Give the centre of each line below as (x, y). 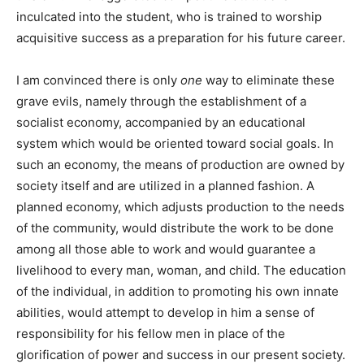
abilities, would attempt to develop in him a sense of (165, 312)
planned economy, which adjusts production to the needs (180, 206)
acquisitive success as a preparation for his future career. (181, 37)
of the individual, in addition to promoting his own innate (178, 291)
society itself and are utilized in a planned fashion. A (165, 185)
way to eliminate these (270, 80)
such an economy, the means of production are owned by (180, 164)
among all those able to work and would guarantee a (166, 249)
